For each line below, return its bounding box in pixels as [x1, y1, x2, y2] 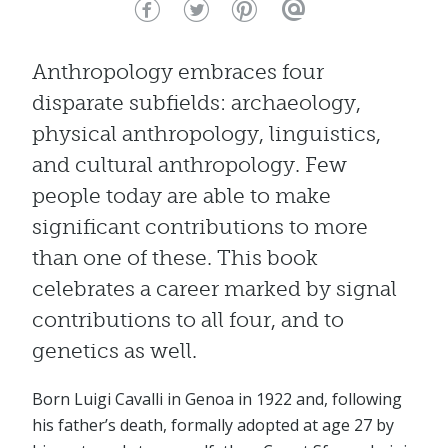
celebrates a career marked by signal [32, 275, 397, 301]
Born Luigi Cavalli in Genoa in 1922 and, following [32, 388, 402, 411]
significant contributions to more [32, 213, 368, 239]
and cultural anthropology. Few [32, 151, 347, 177]
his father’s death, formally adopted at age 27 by [32, 414, 394, 437]
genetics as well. [32, 337, 197, 363]
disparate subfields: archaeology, [32, 89, 361, 115]
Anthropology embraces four [32, 58, 324, 84]
